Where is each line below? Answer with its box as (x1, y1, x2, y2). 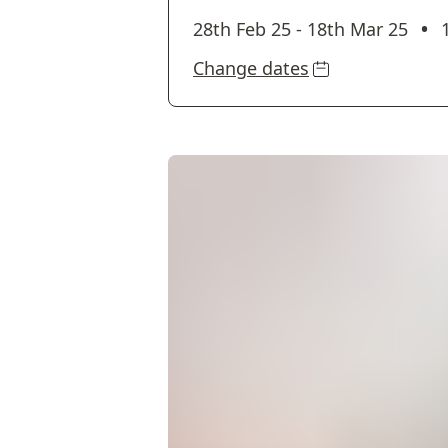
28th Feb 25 (193, 17, 291, 41)
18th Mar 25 (307, 17, 408, 41)
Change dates (193, 56, 309, 80)
